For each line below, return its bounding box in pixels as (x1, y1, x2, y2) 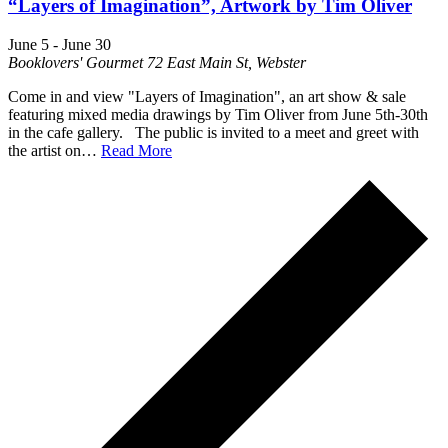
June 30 (62, 35, 111, 53)
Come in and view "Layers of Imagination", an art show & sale (8, 87, 406, 105)
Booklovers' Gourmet (8, 53, 147, 71)
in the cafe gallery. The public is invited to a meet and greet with (8, 123, 419, 141)
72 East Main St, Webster (147, 53, 306, 71)
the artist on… (8, 141, 101, 159)
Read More (101, 141, 172, 159)
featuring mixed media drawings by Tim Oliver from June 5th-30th (8, 105, 428, 123)
